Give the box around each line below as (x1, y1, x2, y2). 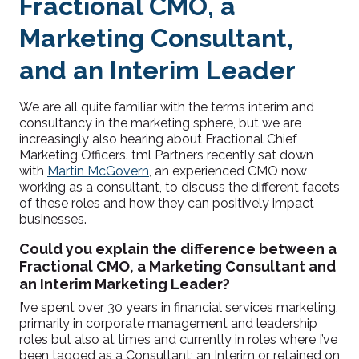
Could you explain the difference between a (19, 240, 337, 257)
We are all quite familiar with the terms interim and (19, 99, 314, 115)
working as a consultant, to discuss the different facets (19, 179, 340, 195)
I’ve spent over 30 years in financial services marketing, (19, 300, 338, 315)
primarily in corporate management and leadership (19, 316, 317, 331)
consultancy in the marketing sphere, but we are (19, 115, 301, 131)
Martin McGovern (47, 163, 149, 179)
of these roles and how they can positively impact (19, 196, 314, 211)
